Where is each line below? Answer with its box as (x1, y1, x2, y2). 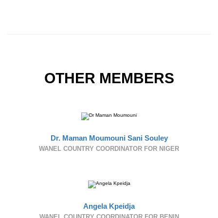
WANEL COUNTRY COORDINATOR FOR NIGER (39, 145, 179, 152)
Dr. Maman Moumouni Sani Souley (50, 134, 168, 142)
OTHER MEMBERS (44, 70, 174, 86)
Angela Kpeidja (83, 202, 135, 210)
